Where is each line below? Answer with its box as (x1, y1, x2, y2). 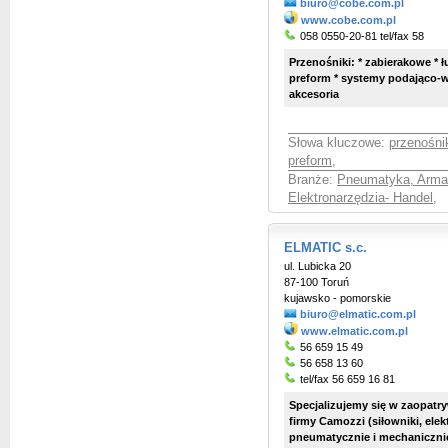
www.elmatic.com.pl (301, 325, 408, 337)
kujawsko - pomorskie (284, 292, 391, 304)
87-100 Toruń (284, 276, 349, 288)
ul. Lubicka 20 (284, 260, 351, 272)
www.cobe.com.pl (301, 14, 396, 26)
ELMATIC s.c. (284, 241, 367, 255)
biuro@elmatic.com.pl (300, 308, 416, 320)
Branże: (288, 173, 337, 187)
